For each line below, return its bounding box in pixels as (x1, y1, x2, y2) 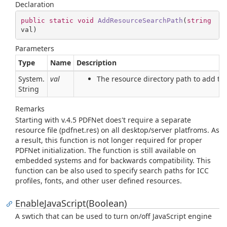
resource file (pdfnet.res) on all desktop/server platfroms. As (15, 125, 219, 135)
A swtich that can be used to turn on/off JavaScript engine (15, 211, 212, 221)
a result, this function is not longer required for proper (15, 135, 202, 145)
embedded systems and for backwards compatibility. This (15, 156, 211, 165)
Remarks (15, 104, 45, 113)
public (20, 16, 45, 24)
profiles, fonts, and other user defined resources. (15, 176, 182, 185)
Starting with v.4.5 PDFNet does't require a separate (15, 115, 191, 125)
